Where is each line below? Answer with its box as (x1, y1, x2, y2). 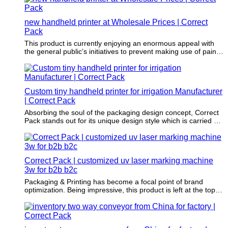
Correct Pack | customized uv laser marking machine (24, 156, 213, 165)
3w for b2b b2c (24, 165, 77, 174)
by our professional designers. (24, 124, 122, 133)
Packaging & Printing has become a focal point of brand (24, 177, 203, 186)
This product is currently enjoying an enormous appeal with (24, 39, 214, 47)
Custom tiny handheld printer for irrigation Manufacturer (24, 87, 222, 96)
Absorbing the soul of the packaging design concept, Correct (24, 108, 219, 117)
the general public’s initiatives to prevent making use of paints (24, 47, 222, 55)
